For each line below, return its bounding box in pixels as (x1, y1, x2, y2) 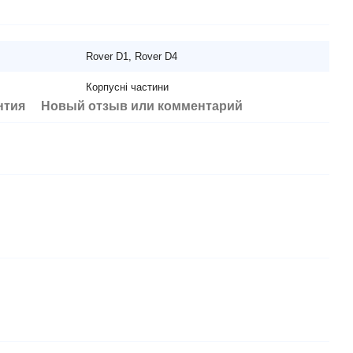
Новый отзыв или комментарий (41, 99, 243, 113)
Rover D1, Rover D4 (86, 50, 177, 62)
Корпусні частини (86, 81, 169, 93)
